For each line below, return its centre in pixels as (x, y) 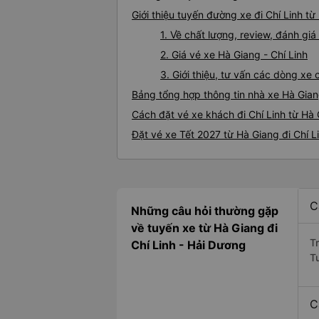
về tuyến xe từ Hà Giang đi (204, 228)
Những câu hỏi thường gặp (205, 211)
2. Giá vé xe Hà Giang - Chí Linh (234, 55)
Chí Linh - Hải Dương (188, 245)
